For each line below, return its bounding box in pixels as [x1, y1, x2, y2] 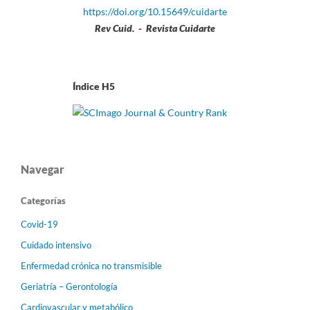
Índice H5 [21, 80, 115, 92]
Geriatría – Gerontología [21, 280, 118, 292]
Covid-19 [21, 218, 58, 230]
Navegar [21, 162, 64, 176]
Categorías [21, 194, 66, 206]
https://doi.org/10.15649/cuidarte [83, 5, 227, 17]
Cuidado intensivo [21, 239, 91, 250]
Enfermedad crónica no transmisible [21, 259, 162, 271]
